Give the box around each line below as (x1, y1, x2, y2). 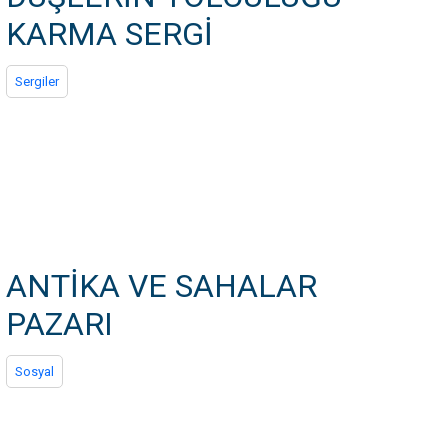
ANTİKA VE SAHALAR (6, 267, 317, 305)
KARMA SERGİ (6, 15, 213, 53)
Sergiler (15, 74, 59, 89)
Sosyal (15, 364, 54, 379)
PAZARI (6, 305, 113, 343)
